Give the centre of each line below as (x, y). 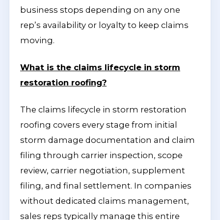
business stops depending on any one (100, 10)
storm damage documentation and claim (108, 140)
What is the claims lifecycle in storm (100, 67)
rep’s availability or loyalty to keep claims (104, 25)
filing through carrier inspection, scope (101, 155)
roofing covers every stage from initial (99, 125)
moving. (37, 40)
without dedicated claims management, (105, 201)
